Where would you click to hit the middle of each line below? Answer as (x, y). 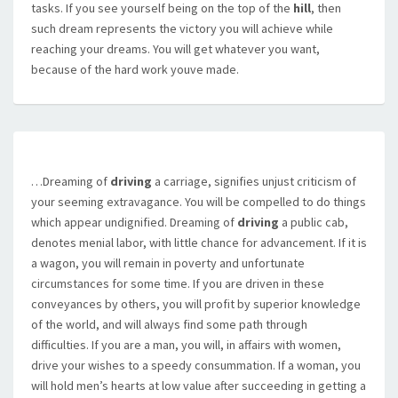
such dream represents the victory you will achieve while (182, 28)
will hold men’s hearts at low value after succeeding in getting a (199, 386)
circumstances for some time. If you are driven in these (178, 283)
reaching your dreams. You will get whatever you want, (175, 49)
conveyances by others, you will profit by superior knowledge (196, 304)
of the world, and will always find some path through (169, 324)
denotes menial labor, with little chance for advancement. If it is (199, 243)
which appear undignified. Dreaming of (134, 222)
